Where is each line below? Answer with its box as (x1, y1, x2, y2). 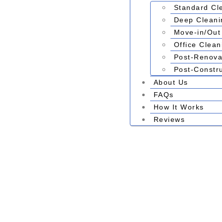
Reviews (153, 115, 185, 123)
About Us (153, 78, 188, 86)
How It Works (153, 103, 204, 111)
